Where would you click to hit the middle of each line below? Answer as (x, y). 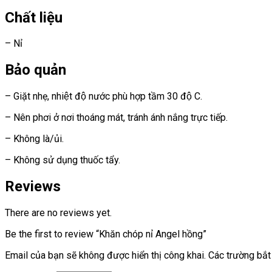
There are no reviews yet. (58, 213)
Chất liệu (34, 17)
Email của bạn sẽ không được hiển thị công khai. (105, 256)
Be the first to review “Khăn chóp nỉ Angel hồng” (106, 234)
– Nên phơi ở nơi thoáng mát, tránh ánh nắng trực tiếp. (116, 118)
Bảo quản (36, 70)
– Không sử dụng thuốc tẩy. (63, 160)
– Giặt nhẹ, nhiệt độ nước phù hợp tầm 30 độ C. (104, 97)
